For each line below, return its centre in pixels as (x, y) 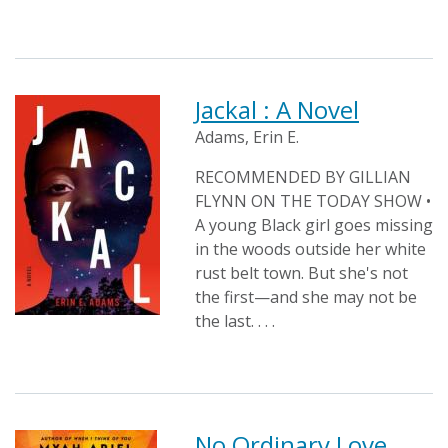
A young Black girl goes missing (314, 225)
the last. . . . (235, 321)
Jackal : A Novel (277, 109)
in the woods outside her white (310, 249)
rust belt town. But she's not (301, 273)
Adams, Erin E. (247, 137)
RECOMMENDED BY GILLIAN (303, 177)
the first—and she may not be (306, 297)
